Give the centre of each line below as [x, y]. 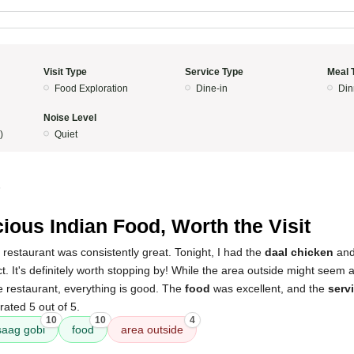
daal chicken [299, 252]
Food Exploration [91, 88]
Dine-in [212, 88]
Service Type [214, 72]
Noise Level [70, 118]
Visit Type [65, 72]
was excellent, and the [269, 288]
